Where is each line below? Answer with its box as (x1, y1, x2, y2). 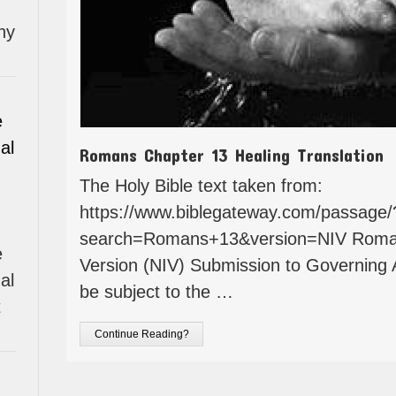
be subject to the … (80, 282, 233, 302)
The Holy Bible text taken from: (80, 176, 323, 196)
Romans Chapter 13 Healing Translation (80, 144, 384, 166)
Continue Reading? (94, 328, 189, 341)
